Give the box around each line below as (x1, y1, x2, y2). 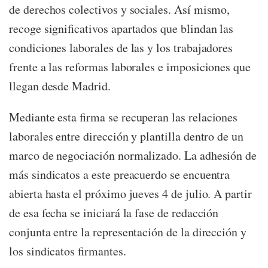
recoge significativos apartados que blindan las (9, 20, 234, 36)
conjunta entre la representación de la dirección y (9, 224, 247, 240)
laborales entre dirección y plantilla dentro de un (9, 128, 244, 144)
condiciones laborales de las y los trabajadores (9, 39, 233, 56)
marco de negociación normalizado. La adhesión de (9, 147, 257, 163)
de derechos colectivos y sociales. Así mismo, (9, 1, 230, 17)
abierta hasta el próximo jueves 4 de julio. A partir (9, 185, 252, 202)
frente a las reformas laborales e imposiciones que (9, 59, 251, 75)
